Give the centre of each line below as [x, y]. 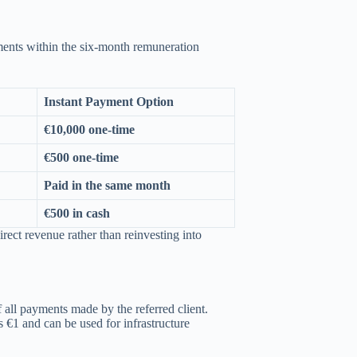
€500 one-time [81, 158]
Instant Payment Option [109, 102]
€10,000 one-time [89, 130]
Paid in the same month [107, 186]
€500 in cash [77, 214]
